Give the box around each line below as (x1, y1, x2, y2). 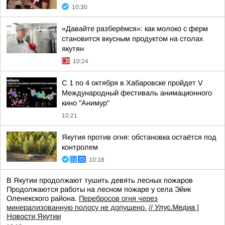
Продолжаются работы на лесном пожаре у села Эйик (7, 185, 191, 193)
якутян (62, 45, 84, 53)
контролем (62, 143, 98, 151)
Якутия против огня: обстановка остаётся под (62, 133, 216, 141)
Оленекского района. (7, 194, 79, 202)
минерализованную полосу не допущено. (7, 203, 147, 211)
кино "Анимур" (62, 99, 109, 107)
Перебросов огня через (79, 194, 158, 202)
